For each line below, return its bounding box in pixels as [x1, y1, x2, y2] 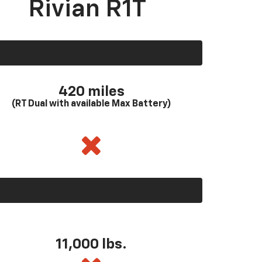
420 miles [58, 84, 125, 99]
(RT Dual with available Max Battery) [11, 99, 171, 109]
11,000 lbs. [56, 237, 127, 252]
